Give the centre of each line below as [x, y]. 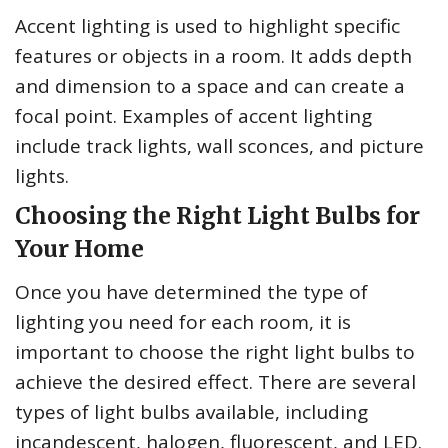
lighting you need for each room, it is [183, 321]
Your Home [79, 248]
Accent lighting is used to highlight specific [207, 25]
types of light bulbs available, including [191, 411]
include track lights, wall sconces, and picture [219, 145]
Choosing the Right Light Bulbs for [217, 215]
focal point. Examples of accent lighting [193, 115]
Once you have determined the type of [191, 291]
